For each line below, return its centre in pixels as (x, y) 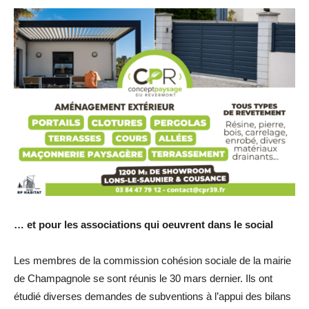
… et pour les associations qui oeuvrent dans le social (143, 224)
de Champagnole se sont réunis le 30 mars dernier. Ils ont (143, 278)
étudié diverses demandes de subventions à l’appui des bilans (152, 296)
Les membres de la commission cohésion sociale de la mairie (152, 260)
